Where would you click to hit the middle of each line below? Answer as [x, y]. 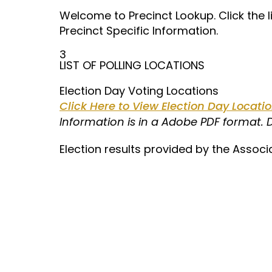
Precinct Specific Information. [139, 31]
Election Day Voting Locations [139, 91]
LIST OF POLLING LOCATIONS [132, 65]
